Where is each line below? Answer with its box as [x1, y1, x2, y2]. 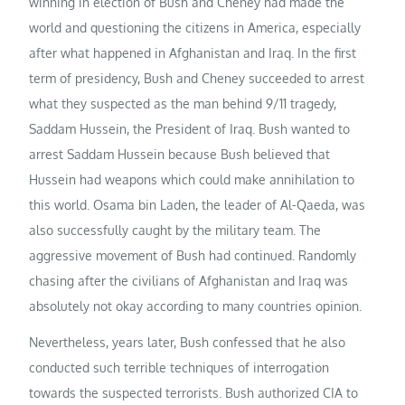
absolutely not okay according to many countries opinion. [29, 298, 363, 315]
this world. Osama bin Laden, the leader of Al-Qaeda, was [29, 197, 366, 213]
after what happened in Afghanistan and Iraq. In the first [29, 45, 357, 61]
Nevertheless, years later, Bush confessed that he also [29, 334, 346, 350]
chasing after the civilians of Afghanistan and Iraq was [29, 273, 349, 289]
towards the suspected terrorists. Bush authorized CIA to [29, 384, 359, 400]
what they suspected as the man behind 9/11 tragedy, [29, 96, 337, 112]
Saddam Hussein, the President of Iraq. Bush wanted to [29, 121, 351, 137]
